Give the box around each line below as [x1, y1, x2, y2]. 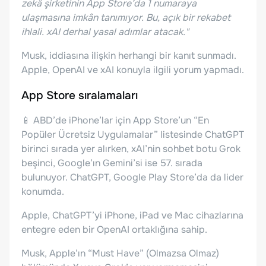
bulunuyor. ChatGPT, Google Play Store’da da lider [21, 171, 243, 184]
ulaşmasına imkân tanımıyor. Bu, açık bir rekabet [21, 11, 230, 24]
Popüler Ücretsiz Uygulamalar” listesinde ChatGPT [21, 128, 244, 141]
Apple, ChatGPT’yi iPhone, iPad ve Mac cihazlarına [21, 209, 243, 222]
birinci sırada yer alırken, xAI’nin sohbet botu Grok [21, 142, 240, 156]
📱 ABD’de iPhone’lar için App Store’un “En [21, 114, 209, 127]
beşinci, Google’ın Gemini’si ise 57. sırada [21, 157, 202, 170]
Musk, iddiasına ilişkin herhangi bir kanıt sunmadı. [21, 49, 236, 62]
